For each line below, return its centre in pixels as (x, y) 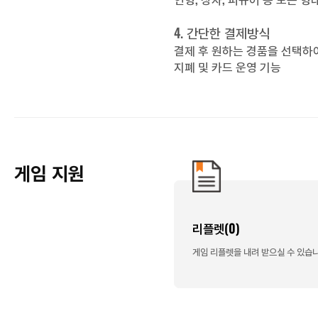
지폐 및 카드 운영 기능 (228, 66)
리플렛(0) (216, 228)
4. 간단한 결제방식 (222, 32)
